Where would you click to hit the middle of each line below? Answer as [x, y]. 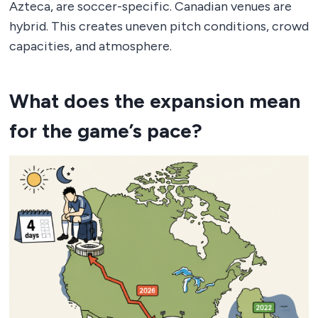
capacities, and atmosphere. [91, 46]
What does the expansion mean [155, 100]
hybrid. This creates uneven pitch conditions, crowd [159, 26]
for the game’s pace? [106, 130]
